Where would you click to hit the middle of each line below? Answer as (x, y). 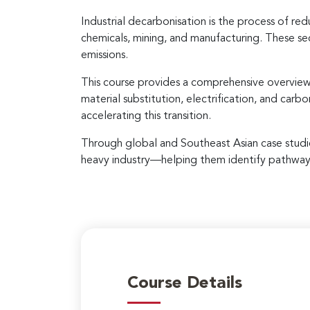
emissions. (104, 55)
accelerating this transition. (146, 116)
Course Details (184, 284)
